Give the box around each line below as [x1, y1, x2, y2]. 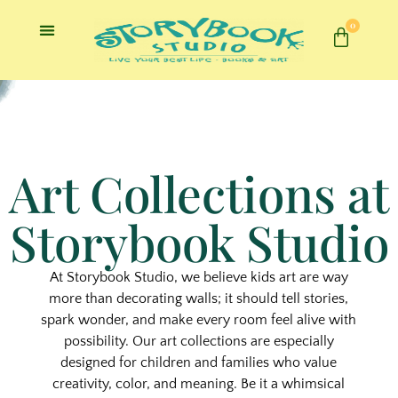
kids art [250, 269, 296, 285]
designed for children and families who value [60, 354, 338, 370]
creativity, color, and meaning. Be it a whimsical [52, 376, 346, 392]
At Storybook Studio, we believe [49, 269, 251, 285]
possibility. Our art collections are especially [63, 333, 334, 349]
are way [295, 269, 348, 285]
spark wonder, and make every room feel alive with [41, 312, 357, 328]
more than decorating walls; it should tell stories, [49, 291, 349, 306]
